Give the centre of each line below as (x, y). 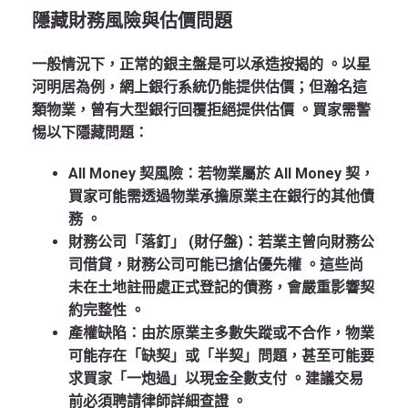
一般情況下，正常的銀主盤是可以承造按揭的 (179, 65)
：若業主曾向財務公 (309, 242)
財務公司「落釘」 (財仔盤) (156, 242)
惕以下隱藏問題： (90, 133)
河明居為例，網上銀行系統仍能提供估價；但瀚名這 (199, 87)
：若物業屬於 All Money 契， (279, 174)
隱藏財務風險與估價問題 (132, 21)
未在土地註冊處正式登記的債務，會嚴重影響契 (221, 288)
